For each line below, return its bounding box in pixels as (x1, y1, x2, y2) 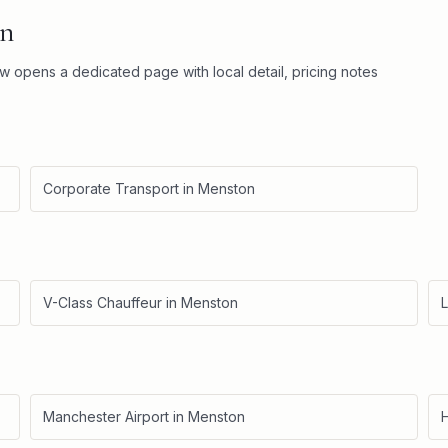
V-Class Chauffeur (43, 294, 162, 311)
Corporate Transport (43, 180, 179, 197)
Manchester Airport (43, 408, 169, 425)
